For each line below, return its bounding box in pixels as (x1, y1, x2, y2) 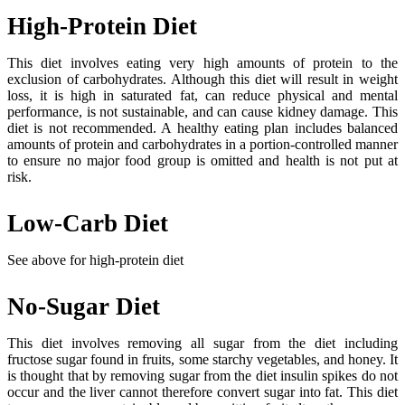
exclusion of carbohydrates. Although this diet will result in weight (7, 71, 398, 87)
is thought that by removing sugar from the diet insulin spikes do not (7, 367, 398, 383)
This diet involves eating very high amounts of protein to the (7, 54, 398, 71)
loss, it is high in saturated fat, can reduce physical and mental (7, 87, 398, 103)
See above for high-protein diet (7, 251, 184, 268)
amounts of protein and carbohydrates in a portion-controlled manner (7, 136, 398, 152)
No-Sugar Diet (7, 292, 160, 320)
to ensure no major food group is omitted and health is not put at (7, 152, 398, 168)
